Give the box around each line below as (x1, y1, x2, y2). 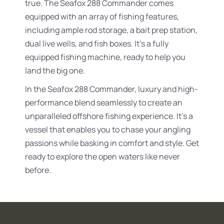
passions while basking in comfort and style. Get (25, 137, 199, 148)
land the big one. (25, 65, 85, 76)
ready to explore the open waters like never (25, 151, 180, 162)
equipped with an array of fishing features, (25, 11, 179, 22)
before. (25, 164, 51, 175)
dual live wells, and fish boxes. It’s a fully (25, 38, 168, 49)
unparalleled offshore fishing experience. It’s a (25, 110, 193, 121)
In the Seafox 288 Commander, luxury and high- (25, 83, 198, 94)
